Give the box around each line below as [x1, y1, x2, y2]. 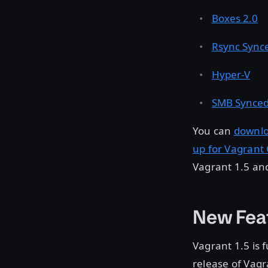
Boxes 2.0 [212, 11, 258, 25]
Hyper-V [212, 67, 250, 81]
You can [193, 123, 234, 138]
